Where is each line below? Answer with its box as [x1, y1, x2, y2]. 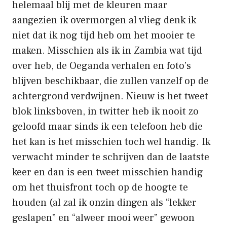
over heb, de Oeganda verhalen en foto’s [12, 59, 191, 72]
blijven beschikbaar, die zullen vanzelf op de [12, 74, 209, 88]
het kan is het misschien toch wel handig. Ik [12, 135, 210, 148]
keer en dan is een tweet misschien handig [12, 165, 203, 179]
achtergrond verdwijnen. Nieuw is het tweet [12, 89, 208, 103]
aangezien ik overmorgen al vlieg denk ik [12, 13, 196, 27]
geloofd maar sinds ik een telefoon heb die [12, 120, 203, 133]
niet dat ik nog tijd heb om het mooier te [12, 28, 195, 42]
